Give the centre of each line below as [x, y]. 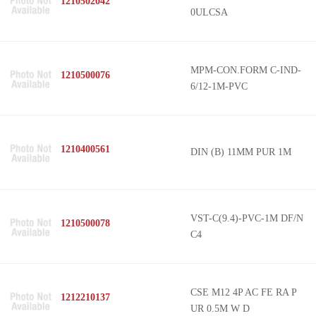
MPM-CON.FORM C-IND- [246, 70]
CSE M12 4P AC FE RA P [244, 292]
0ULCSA [209, 12]
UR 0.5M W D [220, 309]
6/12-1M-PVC [219, 86]
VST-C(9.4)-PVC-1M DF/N [247, 218]
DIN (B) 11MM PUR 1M [241, 152]
